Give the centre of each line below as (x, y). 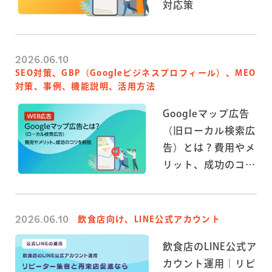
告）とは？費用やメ (209, 147)
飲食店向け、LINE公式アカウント (149, 219)
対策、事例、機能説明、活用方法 (85, 87)
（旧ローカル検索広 (209, 130)
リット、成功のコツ (209, 164)
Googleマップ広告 (206, 113)
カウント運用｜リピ (209, 263)
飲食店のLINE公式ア (210, 246)
